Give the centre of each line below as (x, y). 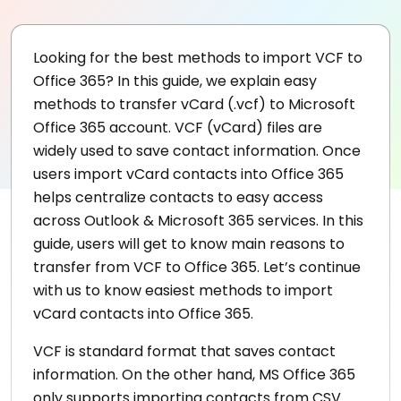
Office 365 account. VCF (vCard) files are (178, 128)
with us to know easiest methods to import (183, 291)
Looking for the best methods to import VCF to (198, 58)
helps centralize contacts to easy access (178, 198)
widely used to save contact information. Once (197, 151)
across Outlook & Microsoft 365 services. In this (198, 221)
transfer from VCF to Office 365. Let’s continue (197, 268)
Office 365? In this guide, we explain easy (175, 81)
